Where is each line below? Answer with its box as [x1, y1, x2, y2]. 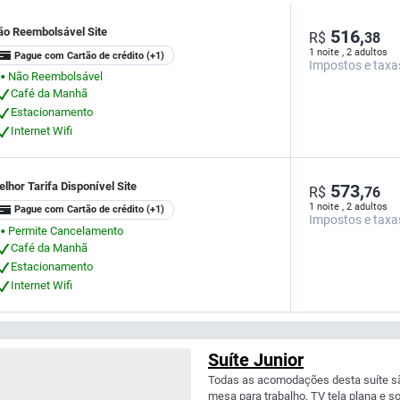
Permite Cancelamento [8, 223, 123, 237]
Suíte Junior [208, 348, 304, 371]
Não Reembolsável [8, 69, 103, 83]
